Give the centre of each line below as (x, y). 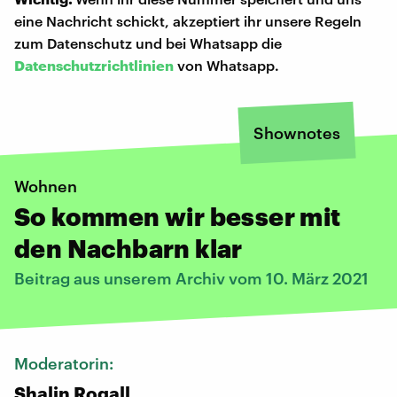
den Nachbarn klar (128, 248)
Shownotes (297, 132)
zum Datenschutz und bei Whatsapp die (148, 43)
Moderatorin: (66, 363)
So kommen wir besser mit (178, 216)
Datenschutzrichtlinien (94, 65)
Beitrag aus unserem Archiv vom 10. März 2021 (191, 278)
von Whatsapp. (226, 65)
